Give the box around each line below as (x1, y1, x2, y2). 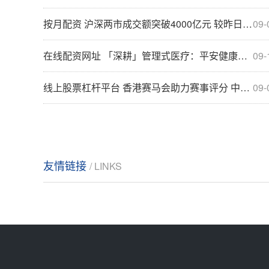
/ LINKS (89, 159, 122, 173)
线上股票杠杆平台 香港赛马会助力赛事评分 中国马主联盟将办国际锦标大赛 (43, 80, 240, 94)
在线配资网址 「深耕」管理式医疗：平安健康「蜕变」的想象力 (43, 48, 238, 62)
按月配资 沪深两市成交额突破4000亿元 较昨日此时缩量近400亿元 (43, 16, 243, 31)
